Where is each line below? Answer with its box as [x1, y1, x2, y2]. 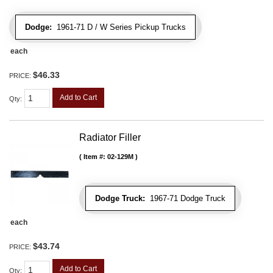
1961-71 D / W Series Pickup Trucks [52, 22, 186, 32]
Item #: [83, 153, 107, 161]
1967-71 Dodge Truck [145, 194, 225, 204]
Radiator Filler [79, 132, 141, 143]
